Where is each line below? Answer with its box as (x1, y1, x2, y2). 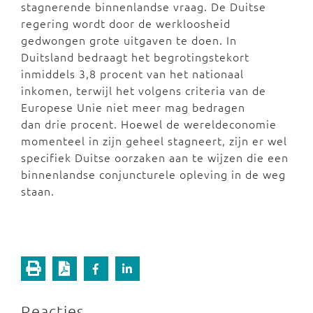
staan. (21, 183, 54, 198)
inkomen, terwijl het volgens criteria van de (21, 82, 266, 98)
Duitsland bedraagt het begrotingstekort (21, 49, 249, 64)
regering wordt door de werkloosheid (21, 15, 231, 31)
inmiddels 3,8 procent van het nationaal (21, 66, 244, 81)
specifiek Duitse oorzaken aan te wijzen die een (21, 150, 289, 165)
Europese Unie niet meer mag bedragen (21, 99, 245, 115)
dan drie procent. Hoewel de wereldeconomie (21, 116, 277, 131)
